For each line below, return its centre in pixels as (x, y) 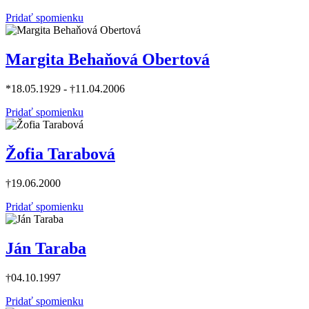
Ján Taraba (46, 248)
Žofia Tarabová (60, 154)
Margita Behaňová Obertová (108, 60)
